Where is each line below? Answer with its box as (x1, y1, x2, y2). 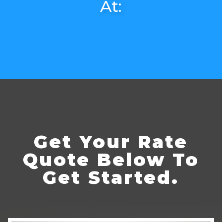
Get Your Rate (34, 131, 188, 153)
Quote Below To (22, 149, 199, 171)
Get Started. (43, 166, 179, 189)
